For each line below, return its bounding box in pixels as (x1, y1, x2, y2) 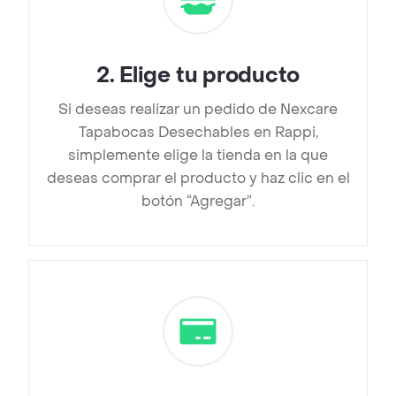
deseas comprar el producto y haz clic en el (46, 169, 350, 188)
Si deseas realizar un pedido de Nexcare (58, 100, 338, 119)
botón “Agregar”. (141, 192, 255, 211)
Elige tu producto (119, 62, 301, 90)
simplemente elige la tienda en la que (68, 146, 328, 165)
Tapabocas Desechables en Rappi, (78, 123, 318, 142)
